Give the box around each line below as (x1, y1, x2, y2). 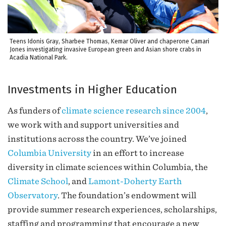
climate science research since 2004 (62, 106, 206, 116)
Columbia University (8, 148, 91, 158)
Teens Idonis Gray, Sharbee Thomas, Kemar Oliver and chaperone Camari (10, 38, 209, 45)
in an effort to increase (91, 148, 184, 158)
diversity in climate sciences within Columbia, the (8, 162, 208, 172)
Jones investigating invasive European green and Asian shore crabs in (10, 46, 201, 53)
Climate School (8, 177, 68, 186)
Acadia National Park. (10, 54, 68, 62)
